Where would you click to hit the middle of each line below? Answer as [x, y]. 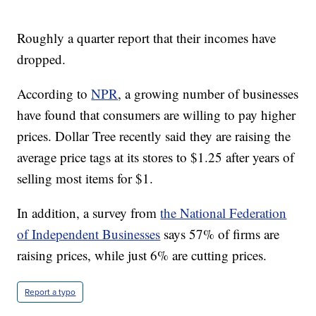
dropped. [42, 59]
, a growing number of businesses [208, 94]
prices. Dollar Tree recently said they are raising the [154, 136]
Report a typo [50, 292]
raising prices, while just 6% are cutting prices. [142, 255]
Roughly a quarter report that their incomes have [147, 38]
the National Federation [224, 213]
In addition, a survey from [89, 213]
